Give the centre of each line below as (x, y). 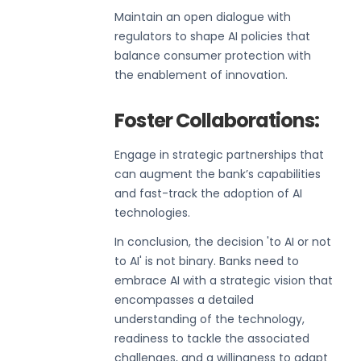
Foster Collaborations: (217, 120)
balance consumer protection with (213, 55)
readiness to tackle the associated (212, 338)
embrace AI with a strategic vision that (224, 280)
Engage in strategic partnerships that (220, 154)
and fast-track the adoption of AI (209, 193)
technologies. (153, 212)
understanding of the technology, (210, 319)
